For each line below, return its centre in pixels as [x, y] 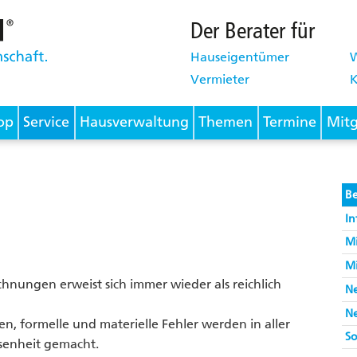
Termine [289, 122]
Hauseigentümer [240, 57]
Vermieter [220, 79]
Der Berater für [253, 30]
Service [47, 122]
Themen [226, 122]
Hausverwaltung [134, 122]
